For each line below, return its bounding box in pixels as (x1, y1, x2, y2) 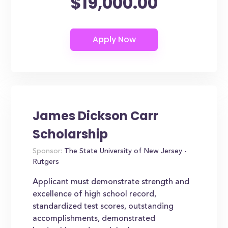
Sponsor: (33, 148, 63, 155)
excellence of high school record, (33, 190, 157, 198)
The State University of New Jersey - (62, 148, 187, 155)
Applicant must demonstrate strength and (33, 178, 190, 186)
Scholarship (33, 126, 108, 142)
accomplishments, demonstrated (33, 215, 156, 223)
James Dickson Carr (33, 107, 159, 124)
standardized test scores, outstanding (33, 203, 174, 211)
